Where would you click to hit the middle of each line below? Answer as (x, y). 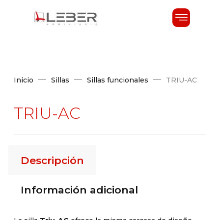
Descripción (52, 160)
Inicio (23, 80)
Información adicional (79, 190)
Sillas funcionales (117, 80)
